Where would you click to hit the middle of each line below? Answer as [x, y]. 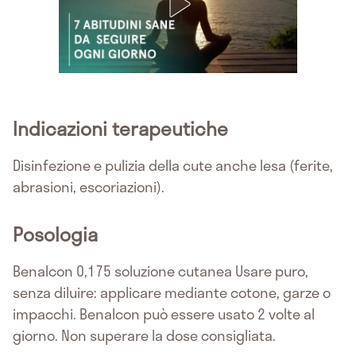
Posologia [55, 234]
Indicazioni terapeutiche [120, 129]
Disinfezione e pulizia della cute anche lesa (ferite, [173, 166]
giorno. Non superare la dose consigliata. [144, 336]
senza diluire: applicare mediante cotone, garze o [172, 293]
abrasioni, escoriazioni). [89, 187]
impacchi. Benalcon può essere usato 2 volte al [164, 314]
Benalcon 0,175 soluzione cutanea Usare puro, [161, 271]
